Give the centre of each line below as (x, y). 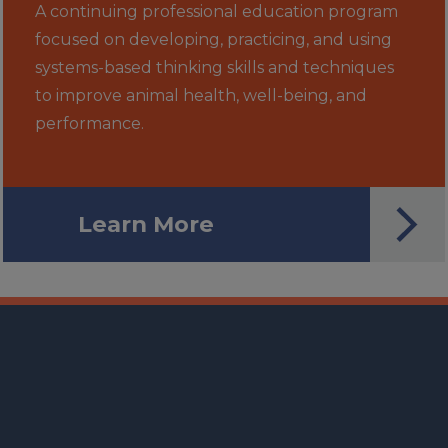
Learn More (146, 224)
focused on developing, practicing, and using (214, 39)
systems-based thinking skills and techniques (215, 67)
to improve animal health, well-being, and (201, 95)
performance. (90, 123)
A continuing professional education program (217, 11)
